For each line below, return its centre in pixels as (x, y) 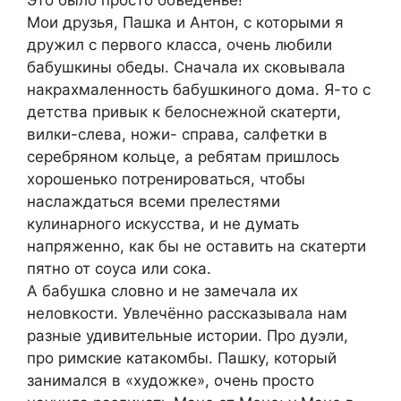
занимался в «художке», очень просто (171, 381)
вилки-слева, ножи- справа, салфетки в (177, 135)
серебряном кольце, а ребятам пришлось (183, 157)
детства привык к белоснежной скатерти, (184, 112)
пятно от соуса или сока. (119, 269)
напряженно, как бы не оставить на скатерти (196, 247)
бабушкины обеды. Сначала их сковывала (186, 68)
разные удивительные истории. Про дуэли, (188, 336)
